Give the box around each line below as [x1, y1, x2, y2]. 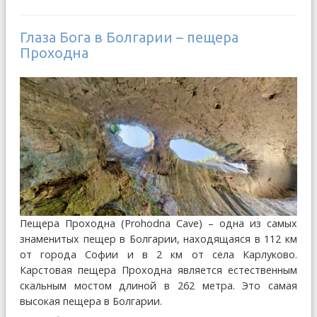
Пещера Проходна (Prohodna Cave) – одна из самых [20, 217, 297, 231]
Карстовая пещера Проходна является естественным [20, 263, 297, 277]
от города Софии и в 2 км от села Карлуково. [20, 248, 297, 262]
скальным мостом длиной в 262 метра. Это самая [20, 279, 297, 293]
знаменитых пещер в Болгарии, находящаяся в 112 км [20, 232, 297, 246]
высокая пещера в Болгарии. [20, 294, 162, 309]
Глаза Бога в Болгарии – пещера [20, 29, 238, 46]
